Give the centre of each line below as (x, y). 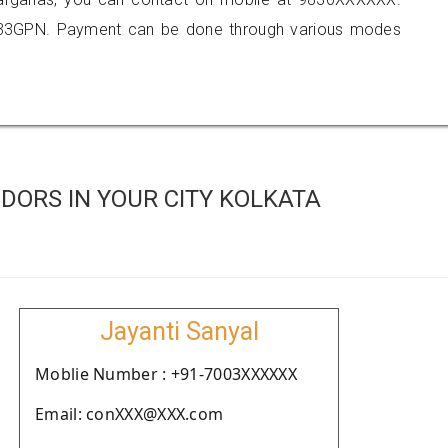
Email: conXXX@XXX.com (129, 414)
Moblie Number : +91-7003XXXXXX (166, 374)
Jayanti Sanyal (179, 331)
